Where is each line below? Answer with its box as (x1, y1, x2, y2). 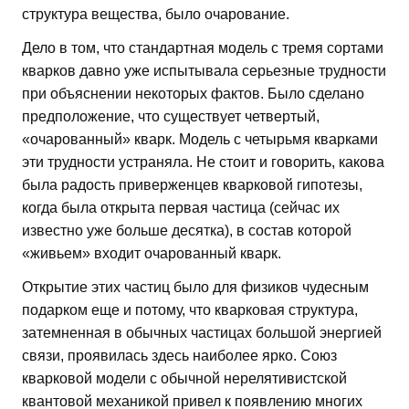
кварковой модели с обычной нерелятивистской (22, 371, 347, 387)
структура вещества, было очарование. (22, 6, 289, 23)
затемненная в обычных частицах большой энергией (22, 325, 382, 341)
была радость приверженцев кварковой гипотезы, (22, 177, 362, 194)
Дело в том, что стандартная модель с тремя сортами (22, 40, 383, 57)
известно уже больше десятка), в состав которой (22, 223, 351, 239)
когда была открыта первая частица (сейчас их (22, 200, 340, 216)
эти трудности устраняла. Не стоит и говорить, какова (22, 154, 384, 171)
